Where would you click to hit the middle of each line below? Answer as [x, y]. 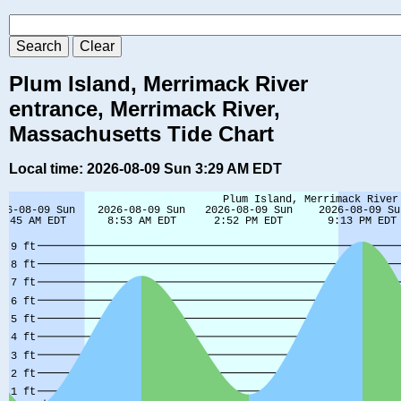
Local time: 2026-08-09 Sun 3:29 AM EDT [145, 169]
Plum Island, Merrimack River [158, 84]
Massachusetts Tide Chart [141, 134]
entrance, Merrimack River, [145, 109]
